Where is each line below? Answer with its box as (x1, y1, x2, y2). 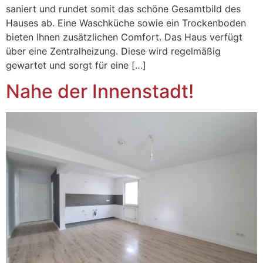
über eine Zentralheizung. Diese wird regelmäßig (6, 45, 221, 57)
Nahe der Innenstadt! (6, 80, 194, 103)
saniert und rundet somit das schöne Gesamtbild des (6, 2, 241, 15)
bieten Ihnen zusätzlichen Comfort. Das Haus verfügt (6, 31, 242, 43)
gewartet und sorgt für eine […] (6, 59, 146, 71)
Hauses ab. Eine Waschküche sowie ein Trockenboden (6, 16, 246, 29)
